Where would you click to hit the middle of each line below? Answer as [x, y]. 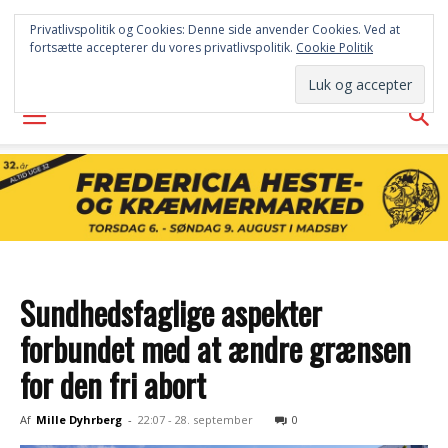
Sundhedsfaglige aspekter [171, 312]
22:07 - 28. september [195, 419]
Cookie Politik [334, 47]
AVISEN [224, 60]
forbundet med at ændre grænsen [215, 348]
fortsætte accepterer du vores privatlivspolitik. [163, 47]
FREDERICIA [224, 29]
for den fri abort [113, 384]
